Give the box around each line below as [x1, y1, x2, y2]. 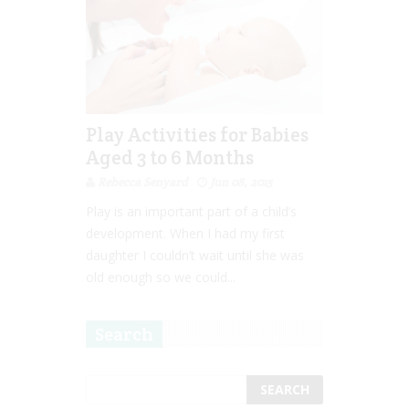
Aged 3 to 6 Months [86, 144, 254, 170]
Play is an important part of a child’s [86, 202, 297, 220]
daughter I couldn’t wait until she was [86, 246, 304, 264]
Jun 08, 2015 [210, 173, 272, 190]
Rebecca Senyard [98, 173, 188, 190]
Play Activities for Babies [86, 121, 309, 147]
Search [95, 321, 153, 346]
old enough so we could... [86, 267, 236, 286]
